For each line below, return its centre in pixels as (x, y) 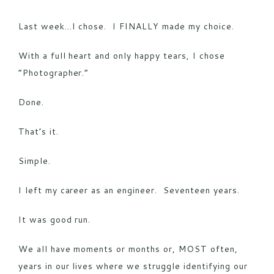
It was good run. (54, 219)
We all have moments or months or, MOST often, (128, 249)
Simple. (34, 161)
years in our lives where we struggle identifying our (133, 266)
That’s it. (38, 131)
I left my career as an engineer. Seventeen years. (129, 190)
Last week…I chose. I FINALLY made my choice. (126, 26)
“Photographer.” (54, 72)
